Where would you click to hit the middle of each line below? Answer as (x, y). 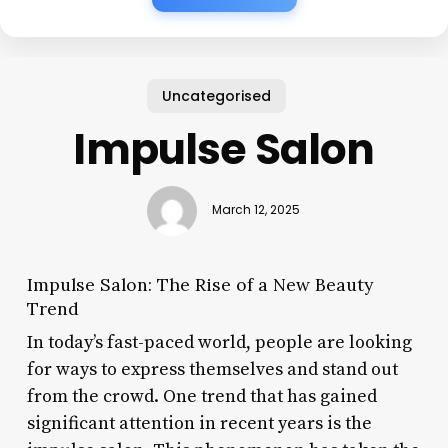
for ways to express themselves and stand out (212, 369)
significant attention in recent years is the (199, 423)
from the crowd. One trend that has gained (201, 396)
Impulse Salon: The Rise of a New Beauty (199, 284)
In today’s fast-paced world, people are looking (219, 342)
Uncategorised (216, 95)
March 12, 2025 (256, 210)
